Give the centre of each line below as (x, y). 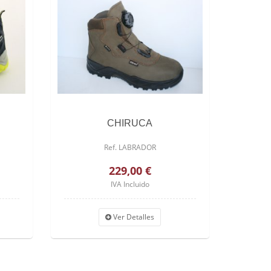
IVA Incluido (130, 184)
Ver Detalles (133, 217)
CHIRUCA (130, 123)
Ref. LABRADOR (130, 147)
